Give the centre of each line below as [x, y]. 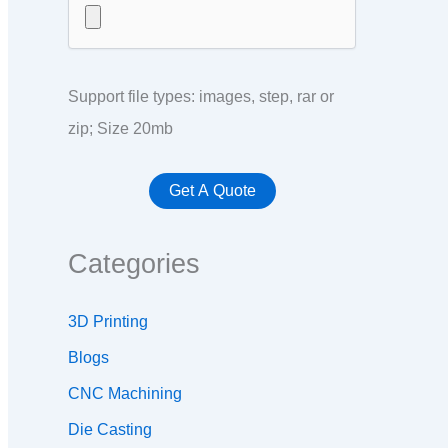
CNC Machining [125, 394]
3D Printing [108, 322]
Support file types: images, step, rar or [201, 96]
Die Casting [110, 430]
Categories [134, 263]
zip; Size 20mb [120, 128]
